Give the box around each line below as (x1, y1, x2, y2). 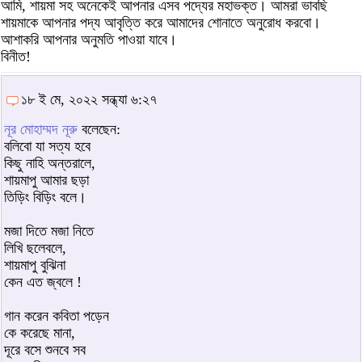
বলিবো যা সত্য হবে (4, 137, 90, 154)
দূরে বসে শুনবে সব (4, 341, 86, 358)
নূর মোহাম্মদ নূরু (4, 120, 78, 137)
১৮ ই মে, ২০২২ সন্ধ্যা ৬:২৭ (21, 90, 157, 107)
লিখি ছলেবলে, (4, 239, 66, 256)
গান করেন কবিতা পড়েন (4, 307, 109, 324)
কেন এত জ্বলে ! (4, 273, 82, 290)
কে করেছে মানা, (4, 324, 75, 341)
